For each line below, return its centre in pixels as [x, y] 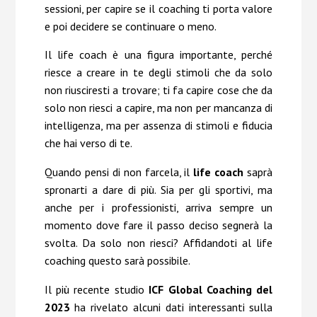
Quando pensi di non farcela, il [117, 172]
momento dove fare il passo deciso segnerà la [158, 225]
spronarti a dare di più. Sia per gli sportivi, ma [158, 190]
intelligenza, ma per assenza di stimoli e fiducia [158, 126]
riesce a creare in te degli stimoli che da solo [158, 73]
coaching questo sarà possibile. [117, 261]
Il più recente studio [97, 290]
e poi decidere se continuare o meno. [130, 26]
